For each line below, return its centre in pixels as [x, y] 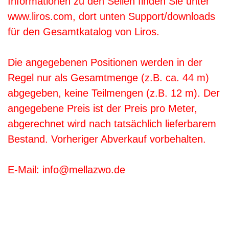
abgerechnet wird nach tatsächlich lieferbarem [112, 124]
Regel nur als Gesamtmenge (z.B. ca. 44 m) [108, 78]
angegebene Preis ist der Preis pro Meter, [102, 109]
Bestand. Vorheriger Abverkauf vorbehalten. [108, 139]
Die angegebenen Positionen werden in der [105, 63]
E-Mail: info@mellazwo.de [66, 170]
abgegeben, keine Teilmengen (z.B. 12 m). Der [114, 93]
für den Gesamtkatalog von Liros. [84, 32]
